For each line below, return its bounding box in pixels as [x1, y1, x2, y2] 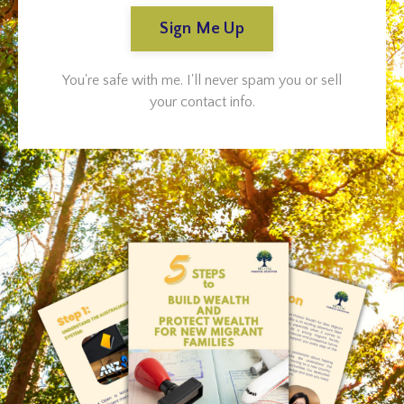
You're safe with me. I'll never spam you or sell [62, 72, 342, 89]
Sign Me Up [160, 19, 244, 38]
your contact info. [149, 94, 255, 111]
